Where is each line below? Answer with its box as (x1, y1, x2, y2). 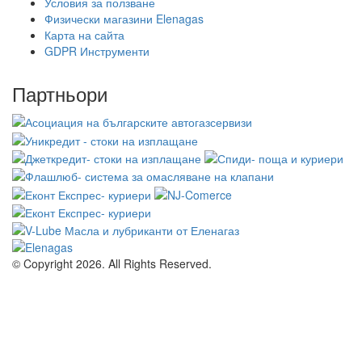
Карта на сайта (44, 26, 124, 43)
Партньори (12, 78, 107, 107)
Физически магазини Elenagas (44, 10, 204, 27)
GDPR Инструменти (44, 42, 149, 59)
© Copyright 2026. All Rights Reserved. (12, 255, 212, 272)
